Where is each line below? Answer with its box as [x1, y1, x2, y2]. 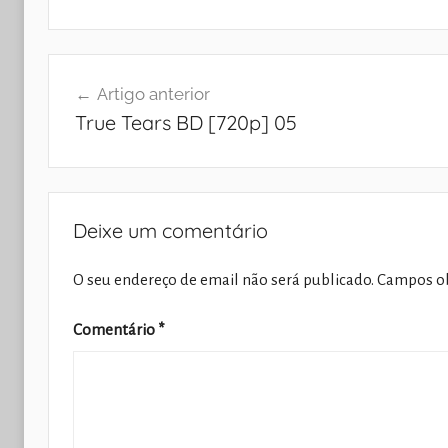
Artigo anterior [96, 84, 210, 105]
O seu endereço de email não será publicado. [73, 270, 374, 288]
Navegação [47, 54, 177, 86]
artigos [47, 126, 129, 158]
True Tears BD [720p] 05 [74, 110, 297, 136]
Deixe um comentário [73, 217, 268, 243]
